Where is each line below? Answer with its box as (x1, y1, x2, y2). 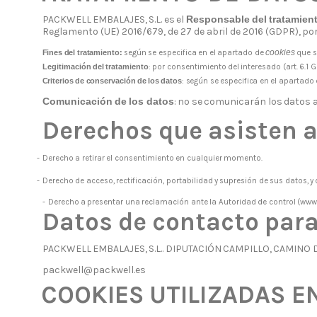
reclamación (142, 197, 190, 207)
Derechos (42, 116, 153, 146)
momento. (224, 154, 263, 163)
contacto (152, 207, 260, 236)
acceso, (86, 175, 115, 185)
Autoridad (218, 197, 256, 207)
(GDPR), (265, 25, 301, 38)
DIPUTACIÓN (165, 242, 221, 255)
